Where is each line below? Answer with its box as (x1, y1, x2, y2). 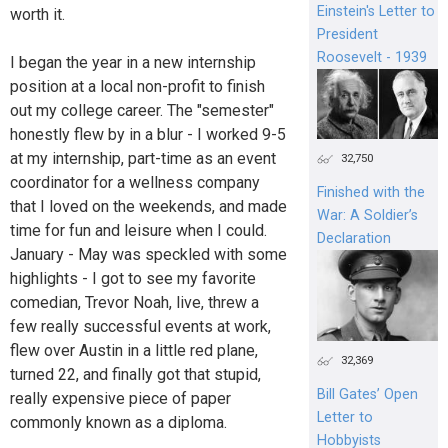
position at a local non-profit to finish (10, 76, 265, 96)
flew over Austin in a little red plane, (10, 340, 258, 360)
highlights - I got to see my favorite (10, 268, 256, 288)
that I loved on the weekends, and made (10, 196, 287, 216)
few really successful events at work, (10, 316, 271, 336)
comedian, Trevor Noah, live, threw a (10, 292, 259, 312)
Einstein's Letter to (316, 2, 435, 20)
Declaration (316, 230, 391, 248)
